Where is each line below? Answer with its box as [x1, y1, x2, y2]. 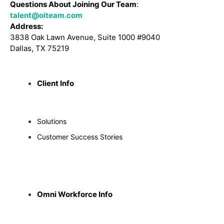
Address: [10, 21, 43, 31]
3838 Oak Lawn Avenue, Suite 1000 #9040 [10, 32, 160, 42]
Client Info [37, 78, 74, 88]
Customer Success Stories [37, 132, 122, 141]
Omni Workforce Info [37, 189, 112, 199]
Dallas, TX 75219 [10, 43, 69, 53]
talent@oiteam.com [10, 10, 82, 20]
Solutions [37, 116, 66, 125]
